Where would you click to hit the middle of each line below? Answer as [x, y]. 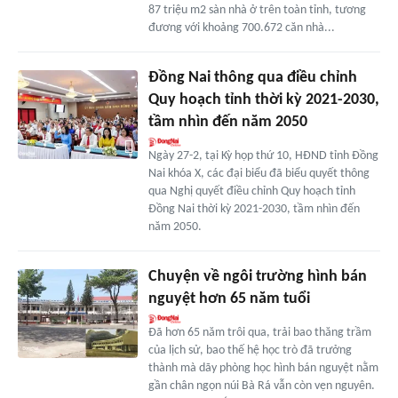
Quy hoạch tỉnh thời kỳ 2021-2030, [263, 99]
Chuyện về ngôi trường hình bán [257, 276]
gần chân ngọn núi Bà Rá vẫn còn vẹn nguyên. [261, 386]
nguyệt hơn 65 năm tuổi [229, 298]
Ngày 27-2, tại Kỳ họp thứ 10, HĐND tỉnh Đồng [263, 155]
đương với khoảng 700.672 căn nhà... [241, 28]
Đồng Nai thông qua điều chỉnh [252, 77]
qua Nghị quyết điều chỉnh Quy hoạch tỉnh [251, 191]
